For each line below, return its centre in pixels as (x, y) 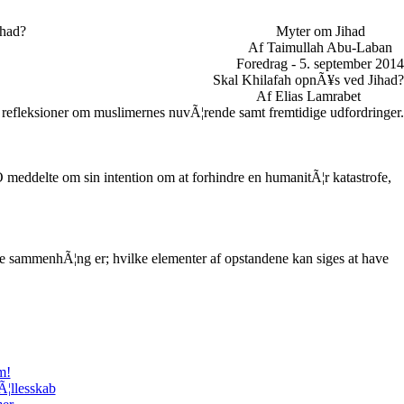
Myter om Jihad (320, 31)
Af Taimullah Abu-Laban (320, 47)
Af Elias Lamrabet (308, 96)
